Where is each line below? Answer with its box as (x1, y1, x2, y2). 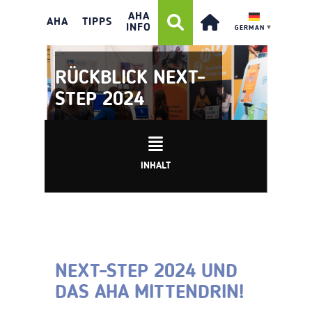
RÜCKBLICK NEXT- (55, 68, 205, 88)
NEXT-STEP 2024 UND (55, 262, 237, 282)
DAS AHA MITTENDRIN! (55, 283, 244, 303)
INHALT (141, 160, 171, 171)
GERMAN (235, 24, 265, 31)
